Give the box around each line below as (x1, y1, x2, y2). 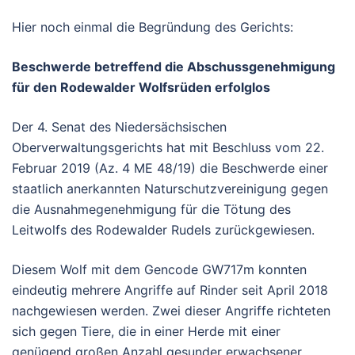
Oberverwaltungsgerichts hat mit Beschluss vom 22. (12, 139, 324, 156)
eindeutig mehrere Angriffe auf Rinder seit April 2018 (12, 282, 328, 299)
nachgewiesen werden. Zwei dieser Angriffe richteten (12, 303, 330, 319)
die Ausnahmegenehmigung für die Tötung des (12, 201, 291, 218)
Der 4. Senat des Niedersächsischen (12, 119, 227, 136)
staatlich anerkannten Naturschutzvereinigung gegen (12, 181, 328, 197)
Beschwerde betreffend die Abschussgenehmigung (12, 59, 335, 75)
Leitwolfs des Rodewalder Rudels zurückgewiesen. (12, 222, 315, 239)
